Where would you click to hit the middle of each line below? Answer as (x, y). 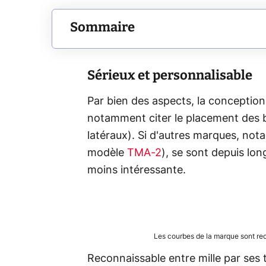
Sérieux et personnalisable (170, 75)
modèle (107, 153)
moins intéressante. (137, 170)
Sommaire (102, 27)
